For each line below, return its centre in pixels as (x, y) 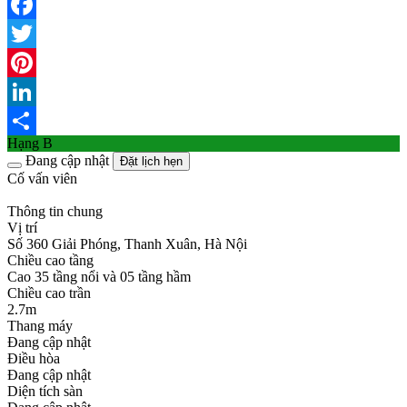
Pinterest (32, 91)
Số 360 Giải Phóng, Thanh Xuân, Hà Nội (127, 243)
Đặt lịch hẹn (151, 161)
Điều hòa (34, 358)
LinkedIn (34, 120)
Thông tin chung (55, 211)
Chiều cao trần (49, 293)
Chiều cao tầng (50, 260)
